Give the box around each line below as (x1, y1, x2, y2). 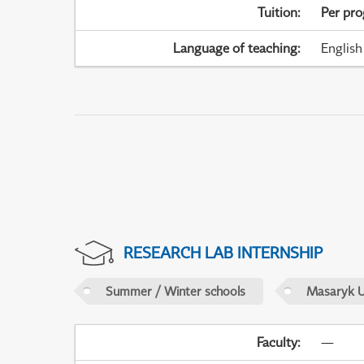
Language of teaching (173, 40, 298, 57)
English (320, 40, 362, 57)
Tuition (258, 4, 298, 21)
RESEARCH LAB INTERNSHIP (123, 242, 323, 262)
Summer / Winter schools (105, 283, 245, 298)
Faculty (257, 334, 298, 351)
